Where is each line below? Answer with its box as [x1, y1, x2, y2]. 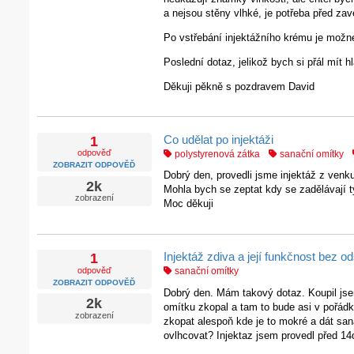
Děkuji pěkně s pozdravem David [163, 80, 314, 92]
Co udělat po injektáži [163, 132, 273, 146]
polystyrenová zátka [171, 148, 260, 160]
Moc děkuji [163, 198, 213, 210]
